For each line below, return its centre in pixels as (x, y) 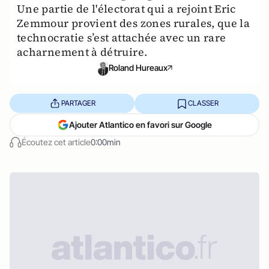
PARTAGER (78, 103)
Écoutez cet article (56, 142)
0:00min (106, 142)
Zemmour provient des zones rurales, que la (134, 23)
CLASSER (203, 103)
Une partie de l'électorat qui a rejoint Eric (126, 9)
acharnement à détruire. (82, 52)
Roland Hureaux (138, 68)
